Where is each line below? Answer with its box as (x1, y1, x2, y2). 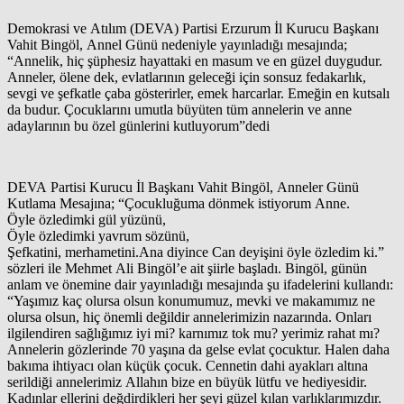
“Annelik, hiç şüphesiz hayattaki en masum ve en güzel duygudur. (7, 52, 382, 69)
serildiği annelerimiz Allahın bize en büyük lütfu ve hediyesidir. (7, 373, 367, 390)
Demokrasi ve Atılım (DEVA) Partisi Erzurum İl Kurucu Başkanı (7, 20, 379, 36)
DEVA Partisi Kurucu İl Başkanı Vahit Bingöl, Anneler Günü (7, 179, 359, 195)
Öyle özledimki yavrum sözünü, (7, 227, 189, 243)
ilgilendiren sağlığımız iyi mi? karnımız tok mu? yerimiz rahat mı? (7, 325, 380, 341)
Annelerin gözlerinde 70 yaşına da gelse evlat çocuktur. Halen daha (7, 341, 390, 357)
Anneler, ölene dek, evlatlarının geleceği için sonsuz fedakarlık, (7, 69, 366, 85)
